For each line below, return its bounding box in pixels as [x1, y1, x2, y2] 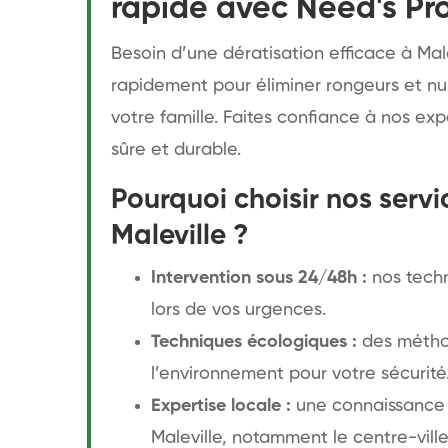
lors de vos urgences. [151, 301, 326, 319]
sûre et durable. [111, 141, 241, 159]
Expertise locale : [151, 397, 291, 415]
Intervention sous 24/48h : [151, 269, 367, 287]
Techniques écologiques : [151, 333, 357, 351]
